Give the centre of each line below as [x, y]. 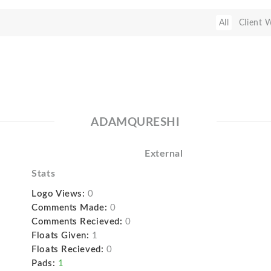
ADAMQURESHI [135, 122]
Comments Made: [70, 208]
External [164, 154]
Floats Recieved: [68, 250]
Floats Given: [60, 236]
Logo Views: [58, 194]
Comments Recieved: [77, 222]
